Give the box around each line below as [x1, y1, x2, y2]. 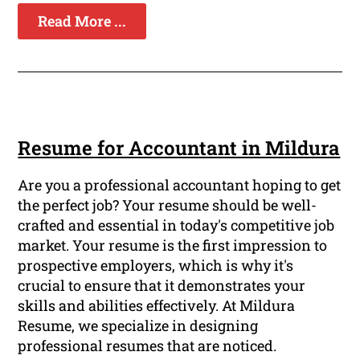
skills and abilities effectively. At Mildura [18, 295, 296, 315]
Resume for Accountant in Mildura [18, 134, 341, 161]
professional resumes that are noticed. [18, 335, 277, 355]
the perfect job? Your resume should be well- [18, 194, 317, 215]
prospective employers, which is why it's [18, 255, 294, 275]
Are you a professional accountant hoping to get [18, 174, 342, 194]
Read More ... [38, 10, 127, 31]
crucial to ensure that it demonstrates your [18, 275, 306, 295]
